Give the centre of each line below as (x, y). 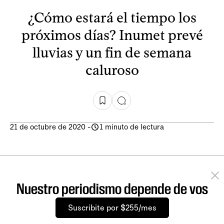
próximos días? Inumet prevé (112, 35)
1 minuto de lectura (132, 127)
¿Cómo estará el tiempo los (112, 17)
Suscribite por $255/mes (112, 207)
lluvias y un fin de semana (112, 52)
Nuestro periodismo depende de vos (112, 188)
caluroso (112, 70)
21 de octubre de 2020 (48, 127)
